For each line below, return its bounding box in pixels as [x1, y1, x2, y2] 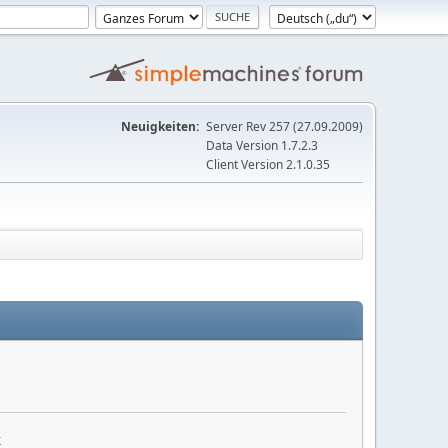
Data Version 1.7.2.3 [206, 137, 318, 154]
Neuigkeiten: [121, 118, 199, 135]
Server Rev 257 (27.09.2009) [206, 118, 363, 135]
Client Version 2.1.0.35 [206, 156, 330, 173]
